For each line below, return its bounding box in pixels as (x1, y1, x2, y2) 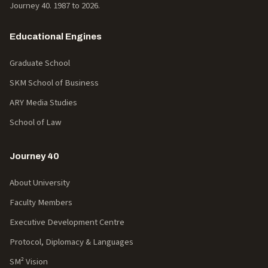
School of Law (10, 115, 62, 129)
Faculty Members (10, 196, 72, 209)
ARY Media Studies (10, 96, 77, 109)
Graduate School (10, 56, 70, 69)
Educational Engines (10, 31, 102, 41)
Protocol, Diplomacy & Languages (10, 235, 133, 248)
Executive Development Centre (10, 215, 124, 229)
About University (10, 176, 70, 189)
